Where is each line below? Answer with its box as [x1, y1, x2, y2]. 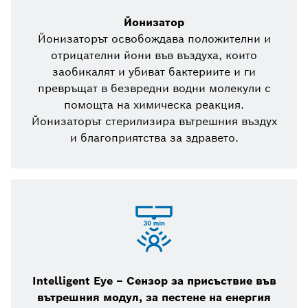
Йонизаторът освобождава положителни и [37, 32, 271, 47]
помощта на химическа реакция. [64, 98, 244, 113]
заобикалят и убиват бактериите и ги [52, 65, 256, 80]
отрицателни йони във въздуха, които [51, 48, 257, 63]
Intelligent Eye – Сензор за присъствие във [32, 274, 276, 289]
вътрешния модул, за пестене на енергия [37, 290, 271, 305]
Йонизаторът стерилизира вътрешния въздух [31, 114, 277, 129]
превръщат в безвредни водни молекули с [37, 81, 271, 96]
